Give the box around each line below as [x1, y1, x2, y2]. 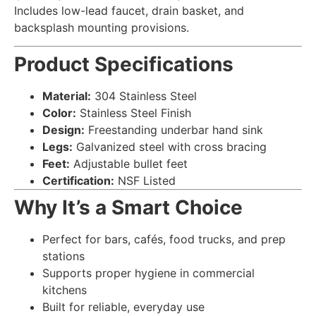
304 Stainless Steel [91, 89, 197, 104]
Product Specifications [14, 52, 233, 77]
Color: [42, 106, 76, 121]
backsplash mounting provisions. [14, 20, 189, 35]
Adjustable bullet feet [70, 157, 188, 171]
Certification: [42, 174, 114, 188]
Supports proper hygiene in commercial [42, 266, 255, 281]
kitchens [42, 283, 87, 298]
